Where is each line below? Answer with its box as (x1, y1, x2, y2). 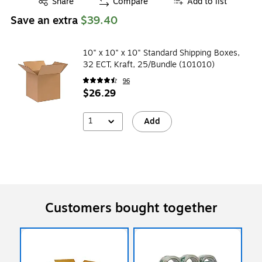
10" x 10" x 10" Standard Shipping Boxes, (83, 46, 240, 59)
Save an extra (11, 12, 81, 29)
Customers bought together (44, 198, 218, 218)
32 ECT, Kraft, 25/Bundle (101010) (83, 58, 215, 71)
